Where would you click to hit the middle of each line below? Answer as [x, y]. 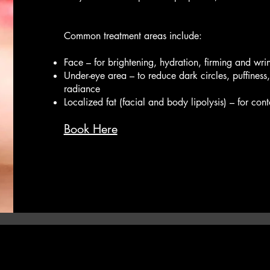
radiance [82, 89]
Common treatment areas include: [133, 36]
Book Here [90, 129]
